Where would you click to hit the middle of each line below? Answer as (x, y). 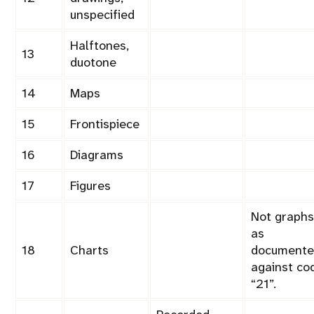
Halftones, (100, 46)
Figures (90, 186)
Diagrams (97, 155)
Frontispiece (105, 124)
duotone (93, 63)
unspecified (102, 15)
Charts (89, 251)
